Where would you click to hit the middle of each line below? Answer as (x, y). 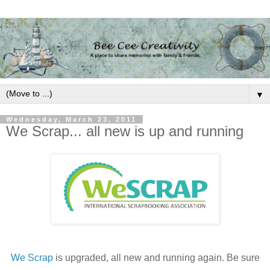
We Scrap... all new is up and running (125, 131)
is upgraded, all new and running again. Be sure (157, 258)
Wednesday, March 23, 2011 (71, 119)
